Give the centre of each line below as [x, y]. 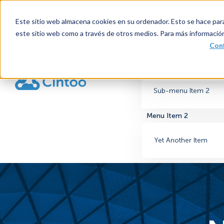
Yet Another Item [181, 140]
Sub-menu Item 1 [181, 37]
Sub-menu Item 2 [182, 91]
